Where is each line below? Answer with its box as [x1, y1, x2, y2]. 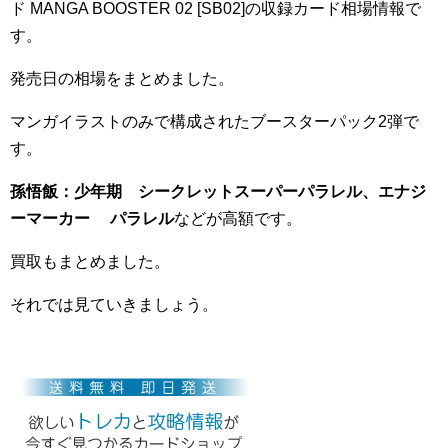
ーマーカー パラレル [10, 210, 174, 227]
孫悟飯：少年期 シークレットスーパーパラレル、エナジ [10, 183, 426, 200]
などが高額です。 [174, 210, 302, 227]
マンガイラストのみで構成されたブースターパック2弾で [10, 113, 419, 130]
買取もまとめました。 [10, 253, 170, 270]
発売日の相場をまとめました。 [10, 70, 234, 87]
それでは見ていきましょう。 [10, 296, 218, 313]
